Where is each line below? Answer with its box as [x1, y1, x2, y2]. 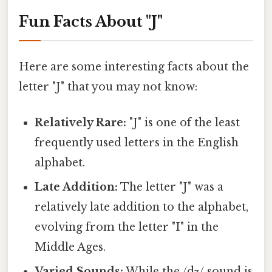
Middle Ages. [35, 240, 106, 254]
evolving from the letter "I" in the [35, 220, 219, 234]
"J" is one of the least [126, 116, 240, 130]
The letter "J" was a [118, 180, 224, 194]
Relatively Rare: [35, 116, 127, 130]
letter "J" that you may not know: [19, 80, 197, 93]
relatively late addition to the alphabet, [35, 200, 249, 214]
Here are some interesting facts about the [19, 59, 249, 73]
